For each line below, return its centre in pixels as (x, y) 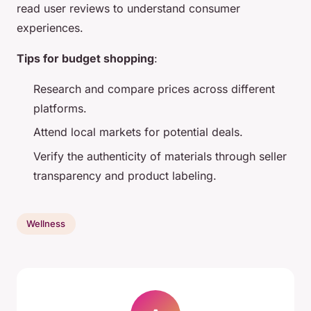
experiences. (50, 27)
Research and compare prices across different (154, 89)
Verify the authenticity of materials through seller (160, 156)
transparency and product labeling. (125, 175)
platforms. (60, 108)
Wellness (46, 224)
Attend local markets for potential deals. (138, 132)
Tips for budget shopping (85, 58)
